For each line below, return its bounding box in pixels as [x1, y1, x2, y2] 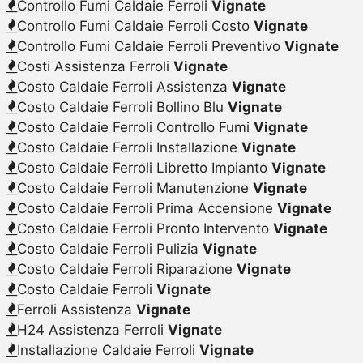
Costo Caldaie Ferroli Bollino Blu [16, 98, 228, 115]
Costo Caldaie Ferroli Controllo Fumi [16, 118, 254, 135]
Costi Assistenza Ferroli [16, 58, 173, 75]
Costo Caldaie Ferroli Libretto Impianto [16, 159, 271, 176]
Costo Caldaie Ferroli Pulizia [16, 240, 203, 257]
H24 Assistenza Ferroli [16, 321, 168, 338]
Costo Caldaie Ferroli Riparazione [16, 260, 237, 277]
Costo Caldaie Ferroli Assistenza [16, 78, 232, 95]
